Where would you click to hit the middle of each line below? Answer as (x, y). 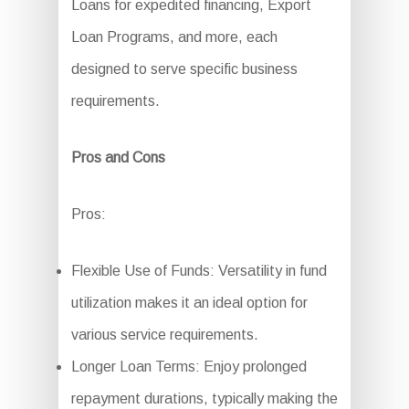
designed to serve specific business (184, 69)
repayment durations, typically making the (204, 399)
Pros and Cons (118, 158)
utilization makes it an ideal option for (189, 303)
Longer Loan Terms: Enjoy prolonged (189, 367)
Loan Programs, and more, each (174, 37)
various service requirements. (164, 335)
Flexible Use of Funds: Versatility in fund (199, 271)
